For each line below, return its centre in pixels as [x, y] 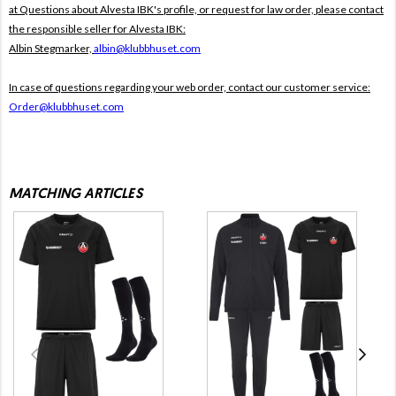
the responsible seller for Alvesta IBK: [97, 28]
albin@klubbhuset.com [147, 48]
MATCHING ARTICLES [76, 194]
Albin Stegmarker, [51, 48]
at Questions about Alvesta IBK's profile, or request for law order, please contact [196, 9]
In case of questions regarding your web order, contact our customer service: [190, 87]
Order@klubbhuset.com [66, 106]
